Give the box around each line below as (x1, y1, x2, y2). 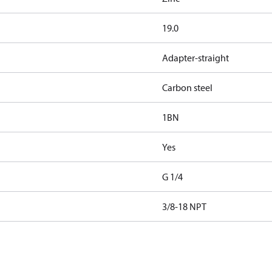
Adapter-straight (161, 52, 229, 64)
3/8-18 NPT (161, 200, 206, 212)
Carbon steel (161, 81, 212, 93)
